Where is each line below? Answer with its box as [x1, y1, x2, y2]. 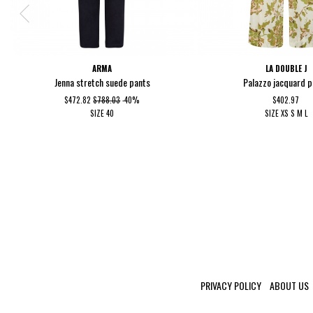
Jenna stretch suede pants [54, 75, 150, 90]
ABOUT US [270, 278, 309, 293]
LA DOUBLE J [265, 62, 307, 74]
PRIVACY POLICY [201, 278, 261, 293]
